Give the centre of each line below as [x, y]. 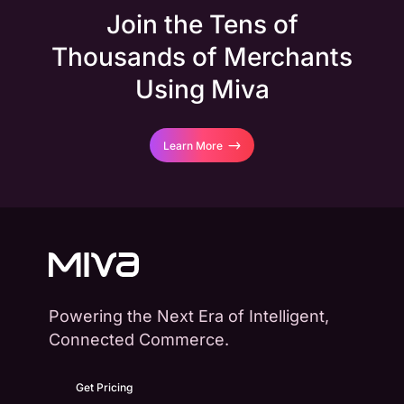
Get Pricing [104, 387]
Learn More [193, 146]
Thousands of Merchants [202, 57]
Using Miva [202, 89]
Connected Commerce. [139, 339]
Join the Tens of [202, 24]
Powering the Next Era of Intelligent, [189, 316]
